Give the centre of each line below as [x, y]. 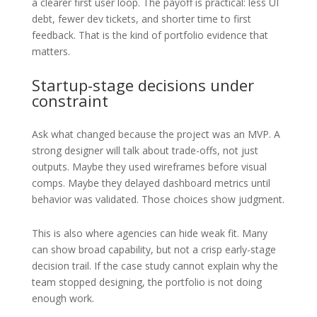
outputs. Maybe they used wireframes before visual [149, 166]
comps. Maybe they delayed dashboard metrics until [151, 183]
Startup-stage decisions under [143, 85]
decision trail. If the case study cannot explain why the [155, 265]
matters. [51, 51]
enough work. [63, 298]
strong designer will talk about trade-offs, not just [145, 150]
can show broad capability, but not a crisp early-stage [154, 249]
